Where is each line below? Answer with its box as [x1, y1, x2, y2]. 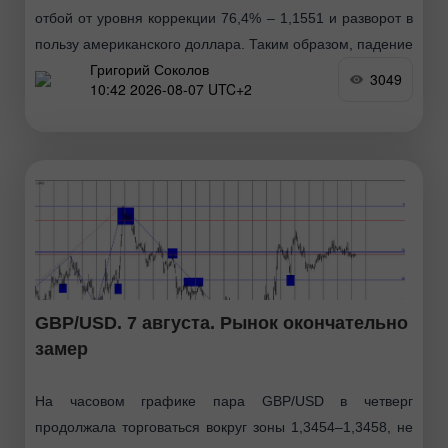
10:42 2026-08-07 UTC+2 [90, 79, 252, 100]
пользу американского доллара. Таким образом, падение [35, 35, 413, 52]
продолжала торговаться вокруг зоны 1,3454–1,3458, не [35, 418, 413, 435]
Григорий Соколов [90, 59, 209, 80]
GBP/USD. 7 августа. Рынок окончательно [35, 312, 408, 333]
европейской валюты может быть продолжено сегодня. [35, 61, 413, 78]
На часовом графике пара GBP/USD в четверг [35, 392, 413, 409]
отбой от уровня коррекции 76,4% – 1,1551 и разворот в [35, 9, 413, 26]
